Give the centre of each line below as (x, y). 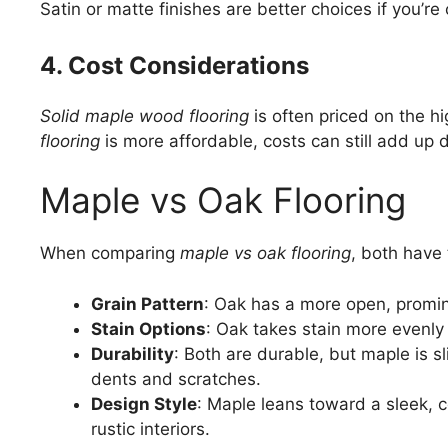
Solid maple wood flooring (144, 115)
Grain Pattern (147, 303)
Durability (132, 353)
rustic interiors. (150, 428)
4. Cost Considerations (174, 65)
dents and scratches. (176, 378)
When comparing (110, 253)
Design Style (144, 403)
